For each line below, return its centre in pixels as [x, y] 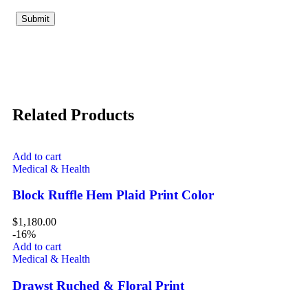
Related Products [73, 114]
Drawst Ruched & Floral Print [98, 285]
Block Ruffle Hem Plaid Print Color [113, 195]
